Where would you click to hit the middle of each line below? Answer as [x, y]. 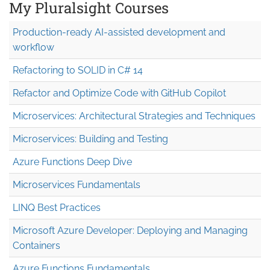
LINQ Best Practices [57, 207]
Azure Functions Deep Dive [72, 162]
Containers [36, 245]
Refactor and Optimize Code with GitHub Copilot [119, 93]
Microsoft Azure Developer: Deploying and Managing [130, 230]
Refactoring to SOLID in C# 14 [78, 70]
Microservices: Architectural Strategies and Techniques [134, 116]
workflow [33, 47]
